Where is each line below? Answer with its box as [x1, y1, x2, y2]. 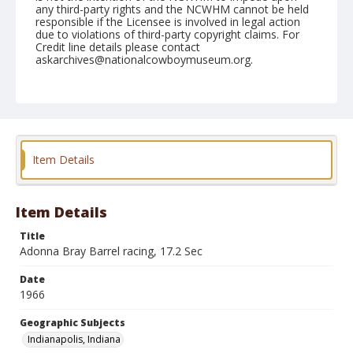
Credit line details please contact [35, 39, 200, 54]
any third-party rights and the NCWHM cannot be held [35, 2, 309, 17]
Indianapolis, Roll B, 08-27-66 [35, 95, 184, 110]
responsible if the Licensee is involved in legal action [35, 14, 300, 29]
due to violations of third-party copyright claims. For [35, 27, 299, 42]
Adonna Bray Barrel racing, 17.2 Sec [20, 243, 203, 258]
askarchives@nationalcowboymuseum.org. [35, 52, 253, 67]
